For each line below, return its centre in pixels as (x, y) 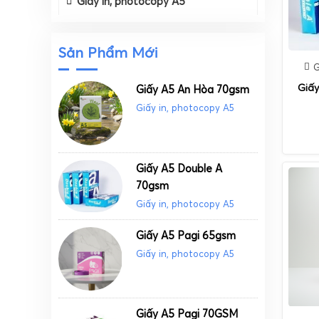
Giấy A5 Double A (179, 168)
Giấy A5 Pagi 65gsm (186, 235)
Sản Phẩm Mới (108, 53)
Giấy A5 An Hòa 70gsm (193, 90)
